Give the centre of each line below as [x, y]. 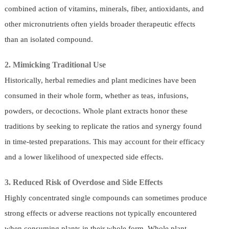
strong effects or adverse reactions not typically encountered [100, 213]
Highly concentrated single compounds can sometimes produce [106, 198]
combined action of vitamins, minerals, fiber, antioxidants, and [104, 9]
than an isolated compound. [49, 40]
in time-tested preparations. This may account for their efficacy [105, 142]
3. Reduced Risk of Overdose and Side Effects [85, 182]
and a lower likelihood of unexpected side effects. [84, 157]
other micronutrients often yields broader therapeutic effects [100, 24]
